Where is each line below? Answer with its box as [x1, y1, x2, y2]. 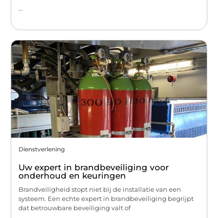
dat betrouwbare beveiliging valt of [18, 203, 131, 212]
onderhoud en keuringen [18, 170, 127, 181]
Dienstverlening [18, 145, 65, 153]
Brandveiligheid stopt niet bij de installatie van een [18, 185, 182, 193]
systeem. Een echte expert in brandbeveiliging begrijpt [18, 194, 194, 202]
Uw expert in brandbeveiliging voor [18, 162, 169, 172]
